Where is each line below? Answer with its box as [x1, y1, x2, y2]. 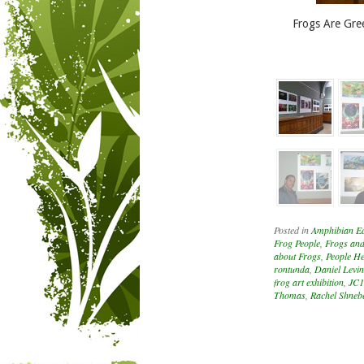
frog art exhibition [274, 275, 344, 289]
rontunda [274, 262, 310, 276]
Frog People [274, 236, 320, 250]
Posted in [274, 223, 311, 237]
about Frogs [274, 249, 321, 263]
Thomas [274, 288, 305, 302]
